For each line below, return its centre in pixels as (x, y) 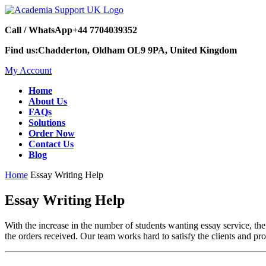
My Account (28, 70)
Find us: (21, 50)
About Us (48, 101)
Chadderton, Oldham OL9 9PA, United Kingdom (137, 50)
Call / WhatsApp (39, 30)
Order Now (52, 133)
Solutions (47, 123)
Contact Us (51, 144)
